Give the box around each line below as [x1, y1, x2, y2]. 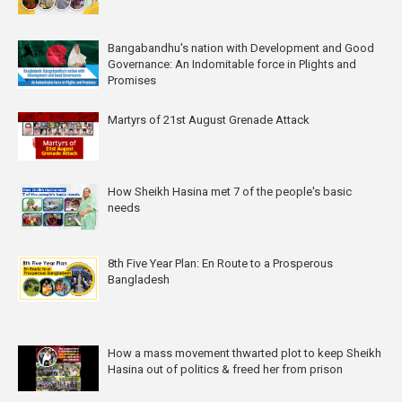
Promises [108, 73, 156, 87]
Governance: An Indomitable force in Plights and [108, 57, 356, 71]
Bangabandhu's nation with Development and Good [108, 40, 374, 55]
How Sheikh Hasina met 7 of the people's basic [108, 184, 352, 198]
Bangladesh [108, 272, 170, 286]
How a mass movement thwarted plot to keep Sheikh [108, 345, 381, 360]
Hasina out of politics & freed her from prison [108, 362, 343, 376]
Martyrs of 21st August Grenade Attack [108, 112, 310, 127]
